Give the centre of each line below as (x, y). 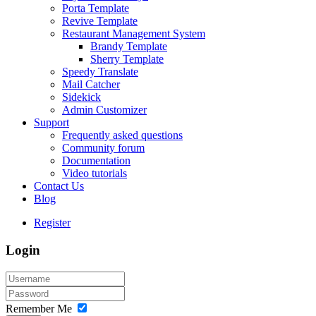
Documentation (96, 161)
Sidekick (81, 97)
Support (51, 123)
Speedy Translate (100, 72)
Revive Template (100, 21)
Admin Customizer (104, 110)
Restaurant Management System (134, 34)
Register (52, 223)
